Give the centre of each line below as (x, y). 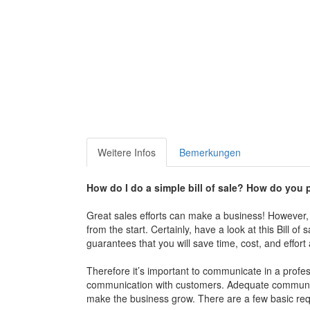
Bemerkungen (210, 153)
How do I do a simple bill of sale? (166, 188)
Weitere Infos (126, 153)
